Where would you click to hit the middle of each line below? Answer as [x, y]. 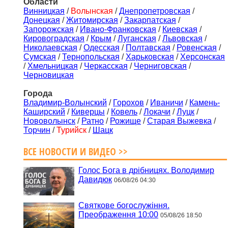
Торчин [37, 130]
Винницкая [44, 11]
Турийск [72, 130]
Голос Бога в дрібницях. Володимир [146, 170]
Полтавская [148, 48]
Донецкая [42, 20]
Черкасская [106, 66]
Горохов [129, 103]
